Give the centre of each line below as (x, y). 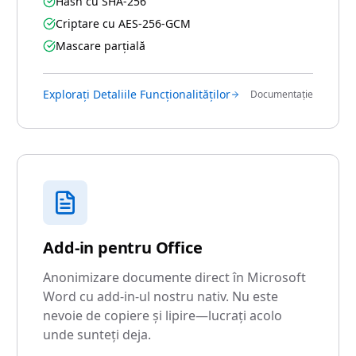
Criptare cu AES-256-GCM (124, 23)
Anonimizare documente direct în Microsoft (175, 277)
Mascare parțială (101, 46)
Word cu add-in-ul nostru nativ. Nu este (161, 296)
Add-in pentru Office (123, 248)
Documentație (281, 94)
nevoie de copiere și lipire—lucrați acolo (163, 315)
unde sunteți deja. (97, 335)
